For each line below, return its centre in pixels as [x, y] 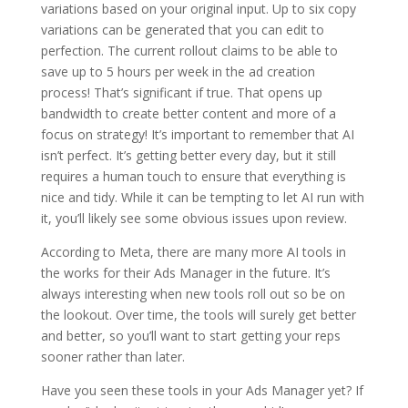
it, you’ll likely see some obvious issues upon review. [195, 219]
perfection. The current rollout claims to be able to [189, 51]
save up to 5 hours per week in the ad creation [178, 72]
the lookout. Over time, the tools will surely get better [198, 315]
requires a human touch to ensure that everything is [193, 177]
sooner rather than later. [116, 357]
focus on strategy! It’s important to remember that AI [197, 135]
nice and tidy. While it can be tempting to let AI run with [202, 198]
